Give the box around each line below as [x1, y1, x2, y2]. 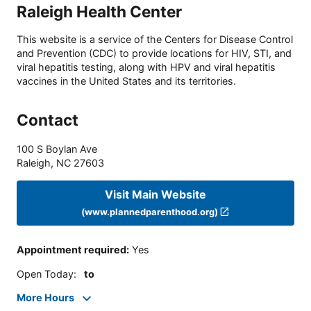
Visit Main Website [105, 187, 206, 201]
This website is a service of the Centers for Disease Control [17, 33, 293, 46]
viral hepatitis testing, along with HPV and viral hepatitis [17, 61, 276, 74]
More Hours [17, 292, 74, 304]
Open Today [17, 267, 74, 280]
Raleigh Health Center [17, 1, 182, 21]
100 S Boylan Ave [17, 143, 97, 155]
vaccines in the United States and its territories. [17, 75, 236, 87]
